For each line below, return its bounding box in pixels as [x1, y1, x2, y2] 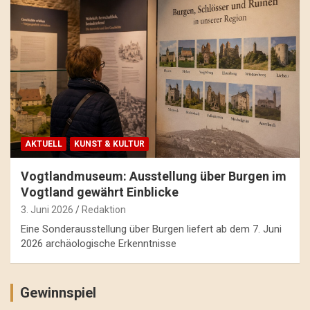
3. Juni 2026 [21, 204, 73, 216]
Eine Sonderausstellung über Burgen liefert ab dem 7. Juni [21, 223, 282, 236]
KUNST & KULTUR [74, 139, 145, 149]
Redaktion [82, 204, 126, 216]
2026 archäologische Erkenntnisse [21, 237, 176, 250]
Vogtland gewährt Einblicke [21, 185, 179, 200]
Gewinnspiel [20, 284, 96, 302]
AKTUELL [25, 139, 62, 149]
